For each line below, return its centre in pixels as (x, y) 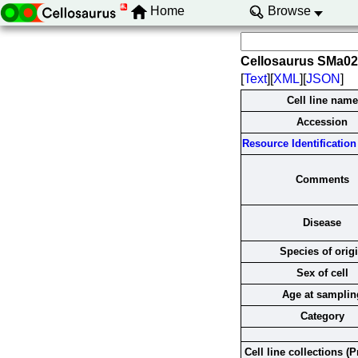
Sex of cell (322, 273)
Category (322, 316)
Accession (322, 122)
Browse (289, 11)
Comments (322, 179)
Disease (322, 223)
